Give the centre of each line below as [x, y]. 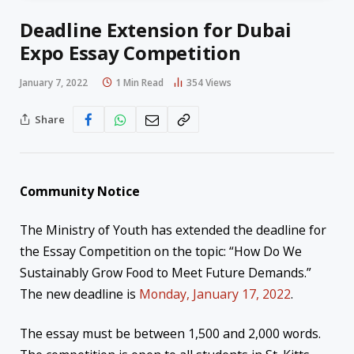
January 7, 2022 [54, 83]
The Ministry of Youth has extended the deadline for [173, 230]
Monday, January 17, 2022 [215, 294]
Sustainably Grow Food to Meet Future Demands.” [166, 273]
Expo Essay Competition [130, 53]
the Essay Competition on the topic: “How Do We [161, 252]
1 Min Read [139, 83]
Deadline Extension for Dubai [156, 30]
